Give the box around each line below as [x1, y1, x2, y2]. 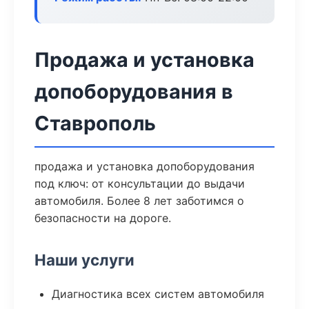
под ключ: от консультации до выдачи [34, 177, 245, 190]
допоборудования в [34, 79, 233, 103]
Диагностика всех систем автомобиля [52, 287, 264, 301]
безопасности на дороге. [34, 211, 171, 225]
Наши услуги [34, 250, 134, 269]
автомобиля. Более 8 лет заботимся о [34, 194, 244, 208]
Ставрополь [34, 111, 156, 135]
